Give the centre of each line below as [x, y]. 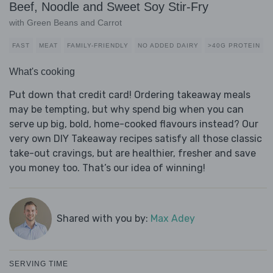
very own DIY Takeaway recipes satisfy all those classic [136, 139]
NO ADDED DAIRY [168, 46]
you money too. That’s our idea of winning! [107, 168]
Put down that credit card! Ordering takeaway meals [130, 95]
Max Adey [172, 219]
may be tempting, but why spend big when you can [126, 110]
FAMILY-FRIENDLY [98, 46]
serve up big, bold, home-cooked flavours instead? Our [134, 124]
